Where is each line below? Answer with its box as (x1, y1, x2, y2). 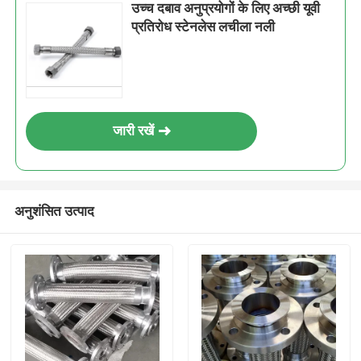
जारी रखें (112, 122, 154, 139)
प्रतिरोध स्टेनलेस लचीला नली (131, 19, 276, 35)
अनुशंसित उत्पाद (14, 202, 94, 219)
